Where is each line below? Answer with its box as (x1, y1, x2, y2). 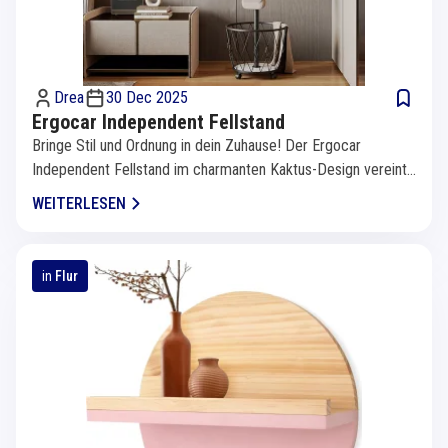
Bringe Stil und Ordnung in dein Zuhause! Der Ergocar (32, 135, 361, 155)
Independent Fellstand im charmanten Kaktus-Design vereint (32, 159, 407, 179)
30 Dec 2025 (106, 87, 188, 107)
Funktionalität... (32, 183, 123, 203)
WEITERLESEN (32, 193, 126, 213)
